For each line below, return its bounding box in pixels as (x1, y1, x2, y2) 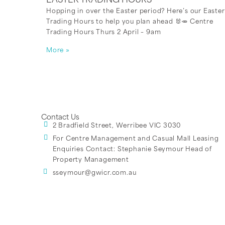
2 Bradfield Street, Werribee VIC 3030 (52, 123, 181, 130)
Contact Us (41, 115, 79, 122)
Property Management (52, 157, 129, 164)
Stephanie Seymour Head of (117, 147, 212, 153)
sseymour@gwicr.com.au (52, 170, 137, 177)
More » (46, 48, 70, 54)
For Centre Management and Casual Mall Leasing (52, 136, 219, 143)
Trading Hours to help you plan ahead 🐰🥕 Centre (46, 19, 213, 26)
